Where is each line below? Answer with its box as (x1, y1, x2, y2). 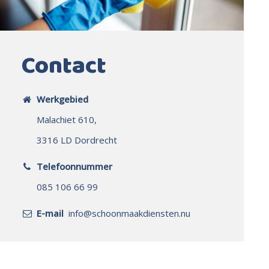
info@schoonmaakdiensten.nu (68, 207, 190, 219)
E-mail (37, 207, 66, 219)
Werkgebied (37, 92, 91, 105)
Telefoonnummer (37, 160, 112, 172)
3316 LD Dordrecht (37, 133, 117, 146)
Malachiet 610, (37, 113, 97, 125)
